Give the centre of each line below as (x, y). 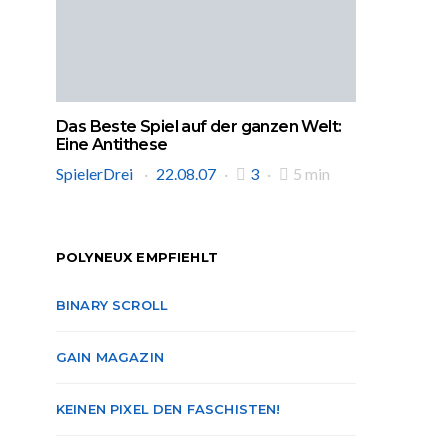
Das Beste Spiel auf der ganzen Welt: (199, 126)
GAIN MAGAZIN (110, 357)
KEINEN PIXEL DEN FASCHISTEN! (168, 409)
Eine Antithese (112, 144)
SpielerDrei (96, 173)
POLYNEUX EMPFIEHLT (137, 257)
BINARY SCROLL (112, 305)
